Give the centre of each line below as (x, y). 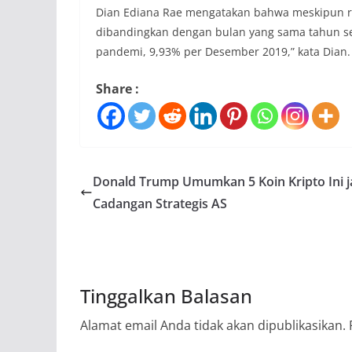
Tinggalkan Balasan (166, 295)
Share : (117, 88)
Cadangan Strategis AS (160, 203)
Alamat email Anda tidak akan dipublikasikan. (213, 325)
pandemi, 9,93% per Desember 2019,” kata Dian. (223, 51)
